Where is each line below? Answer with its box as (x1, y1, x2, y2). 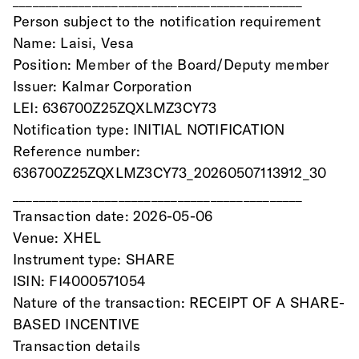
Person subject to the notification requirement (13, 12, 321, 31)
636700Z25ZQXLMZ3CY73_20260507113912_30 (13, 163, 327, 183)
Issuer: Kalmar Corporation (13, 77, 192, 96)
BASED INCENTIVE (13, 315, 140, 334)
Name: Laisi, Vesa (13, 34, 134, 53)
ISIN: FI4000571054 (13, 272, 146, 291)
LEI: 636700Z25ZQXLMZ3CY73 (13, 99, 217, 118)
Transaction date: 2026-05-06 (13, 207, 213, 226)
